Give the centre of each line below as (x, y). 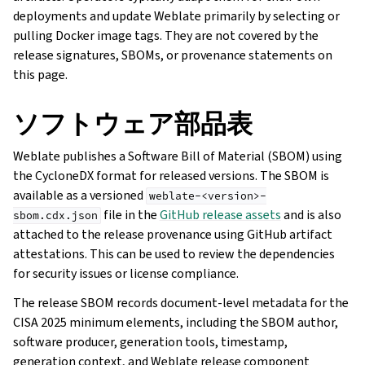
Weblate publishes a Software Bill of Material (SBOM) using (178, 156)
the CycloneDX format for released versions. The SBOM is (171, 176)
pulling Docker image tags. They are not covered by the (166, 36)
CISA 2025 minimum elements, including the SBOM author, (176, 323)
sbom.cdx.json (55, 216)
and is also (311, 215)
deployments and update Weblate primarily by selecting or (176, 16)
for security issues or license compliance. (126, 274)
